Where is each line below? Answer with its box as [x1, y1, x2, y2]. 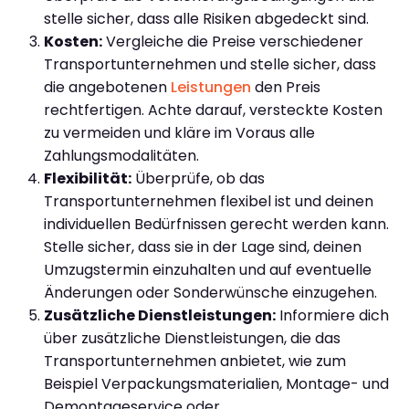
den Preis [251, 76, 320, 98]
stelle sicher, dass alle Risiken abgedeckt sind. [44, 7, 369, 29]
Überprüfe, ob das [131, 167, 265, 189]
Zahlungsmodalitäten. [44, 144, 199, 166]
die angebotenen [44, 76, 171, 98]
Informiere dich [276, 304, 389, 326]
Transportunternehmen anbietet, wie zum [44, 350, 346, 372]
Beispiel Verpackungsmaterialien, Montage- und [44, 372, 389, 394]
